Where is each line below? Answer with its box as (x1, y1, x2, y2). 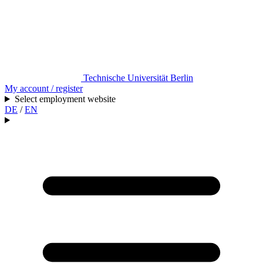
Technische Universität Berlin (83, 73, 193, 83)
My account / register (5, 83, 83, 93)
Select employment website (14, 94, 116, 104)
